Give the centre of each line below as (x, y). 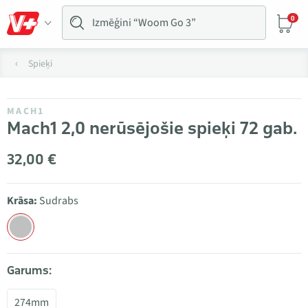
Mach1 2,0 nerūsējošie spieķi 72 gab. (152, 128)
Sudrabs (59, 201)
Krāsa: (22, 201)
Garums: (29, 270)
